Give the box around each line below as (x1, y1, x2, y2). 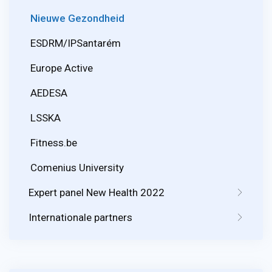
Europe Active (30, 62, 93, 75)
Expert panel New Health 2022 (29, 186, 165, 199)
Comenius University (30, 161, 124, 174)
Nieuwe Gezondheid (30, 12, 124, 25)
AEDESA (30, 87, 67, 100)
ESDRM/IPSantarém (30, 37, 121, 50)
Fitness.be (30, 137, 77, 149)
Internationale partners (29, 211, 132, 224)
